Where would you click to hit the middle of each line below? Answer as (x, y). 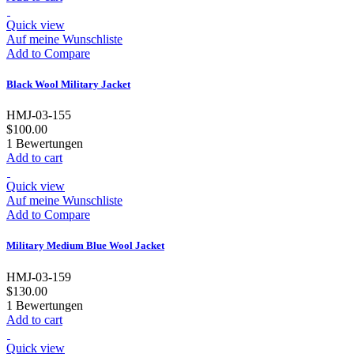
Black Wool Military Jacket (68, 85)
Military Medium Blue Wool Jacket (85, 246)
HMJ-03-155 (39, 115)
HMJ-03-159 (39, 277)
